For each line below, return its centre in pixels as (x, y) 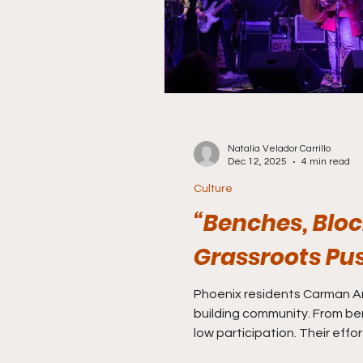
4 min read (326, 162)
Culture (213, 189)
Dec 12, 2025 (257, 162)
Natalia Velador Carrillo (279, 149)
